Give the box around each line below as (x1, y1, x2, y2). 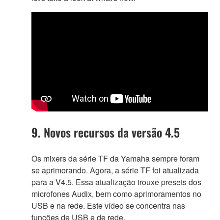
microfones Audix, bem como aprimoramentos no (31, 188, 201, 199)
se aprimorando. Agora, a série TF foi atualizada (31, 164, 199, 176)
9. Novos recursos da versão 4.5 (31, 123, 180, 141)
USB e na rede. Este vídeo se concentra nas (31, 199, 185, 211)
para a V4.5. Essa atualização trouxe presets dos (31, 176, 201, 188)
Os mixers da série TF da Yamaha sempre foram (31, 152, 199, 164)
